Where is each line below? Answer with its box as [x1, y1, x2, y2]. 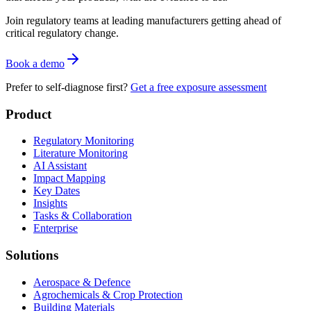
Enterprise [33, 222, 78, 235]
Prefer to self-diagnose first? [6, 81, 131, 93]
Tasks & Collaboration [33, 210, 132, 222]
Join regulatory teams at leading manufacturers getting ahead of [6, 14, 281, 26]
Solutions [6, 247, 58, 262]
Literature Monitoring [33, 147, 128, 160]
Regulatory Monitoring [33, 135, 134, 147]
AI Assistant [33, 160, 87, 172]
